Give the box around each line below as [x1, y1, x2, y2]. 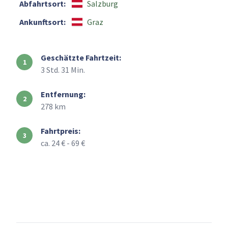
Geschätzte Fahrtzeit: [41, 52, 121, 63]
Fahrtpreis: [41, 126, 80, 136]
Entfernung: [41, 89, 85, 100]
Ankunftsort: [19, 17, 66, 27]
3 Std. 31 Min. [41, 65, 85, 75]
